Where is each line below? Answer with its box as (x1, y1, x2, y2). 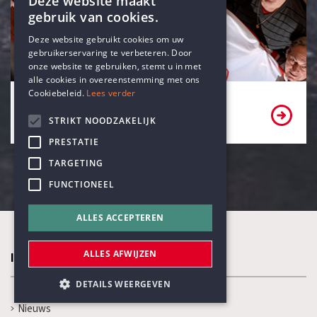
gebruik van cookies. (28, 8, 158, 25)
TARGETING (49, 157, 103, 169)
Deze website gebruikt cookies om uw (28, 33, 184, 45)
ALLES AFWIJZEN (83, 248, 157, 260)
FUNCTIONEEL (49, 178, 115, 190)
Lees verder (86, 87, 136, 99)
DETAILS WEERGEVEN (76, 278, 171, 290)
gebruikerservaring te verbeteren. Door (28, 47, 192, 59)
